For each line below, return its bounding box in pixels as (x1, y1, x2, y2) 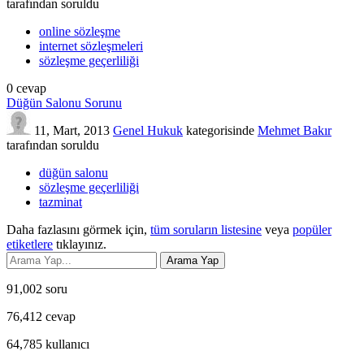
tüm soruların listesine (150, 222, 262, 236)
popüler (292, 222, 331, 236)
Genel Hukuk (113, 123, 183, 137)
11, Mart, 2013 (34, 123, 110, 137)
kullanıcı (42, 336, 89, 351)
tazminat (39, 194, 82, 209)
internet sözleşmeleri (39, 38, 143, 53)
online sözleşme (39, 24, 120, 38)
